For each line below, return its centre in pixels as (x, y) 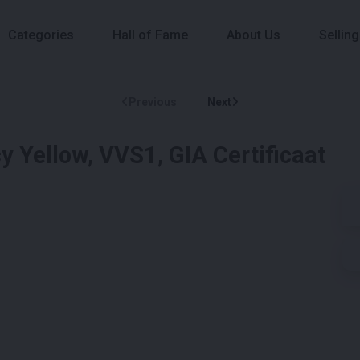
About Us (254, 35)
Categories (41, 35)
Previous (153, 102)
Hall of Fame (150, 35)
